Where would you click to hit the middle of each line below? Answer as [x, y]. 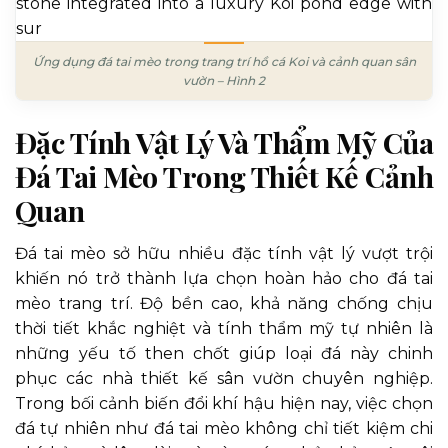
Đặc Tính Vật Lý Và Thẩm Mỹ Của [224, 141]
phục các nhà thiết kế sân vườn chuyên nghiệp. [224, 379]
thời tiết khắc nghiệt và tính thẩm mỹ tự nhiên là [224, 329]
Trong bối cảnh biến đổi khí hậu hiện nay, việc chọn [224, 404]
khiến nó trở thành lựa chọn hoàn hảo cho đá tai [224, 279]
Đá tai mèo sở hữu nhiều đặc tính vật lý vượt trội [224, 254]
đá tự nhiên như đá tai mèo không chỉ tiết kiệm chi [224, 429]
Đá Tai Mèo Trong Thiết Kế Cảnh [224, 175]
